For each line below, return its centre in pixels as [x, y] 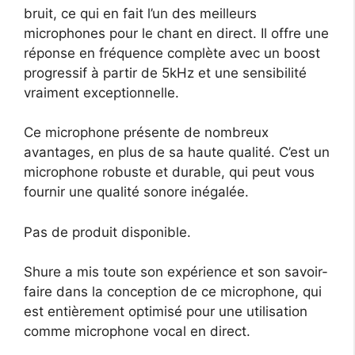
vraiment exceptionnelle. [101, 92]
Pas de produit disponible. [107, 232]
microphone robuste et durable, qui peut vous [169, 172]
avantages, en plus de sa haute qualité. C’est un [177, 153]
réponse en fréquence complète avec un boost [172, 53]
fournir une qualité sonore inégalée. [136, 192]
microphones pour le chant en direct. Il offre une [176, 33]
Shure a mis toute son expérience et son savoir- [176, 272]
